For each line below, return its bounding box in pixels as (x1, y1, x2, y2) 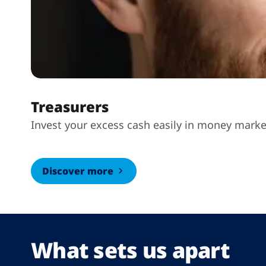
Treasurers (31, 97, 109, 116)
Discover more (42, 164, 113, 178)
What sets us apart (31, 236, 230, 265)
